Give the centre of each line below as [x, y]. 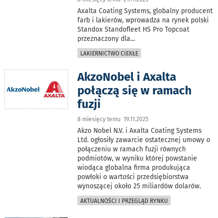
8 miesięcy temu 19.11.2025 [113, 119]
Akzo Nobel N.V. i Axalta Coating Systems [140, 130]
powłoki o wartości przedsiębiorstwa [133, 177]
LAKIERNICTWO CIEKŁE [109, 53]
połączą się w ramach [135, 90]
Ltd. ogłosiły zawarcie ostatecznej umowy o [144, 140]
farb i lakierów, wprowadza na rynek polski [143, 20]
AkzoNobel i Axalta [127, 77]
